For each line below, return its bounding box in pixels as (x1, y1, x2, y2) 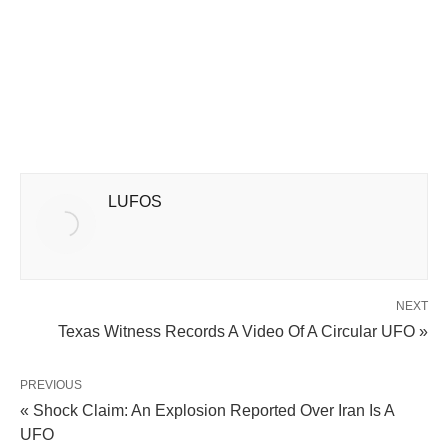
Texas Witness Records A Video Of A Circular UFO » (58, 322, 428, 340)
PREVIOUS (20, 377, 82, 392)
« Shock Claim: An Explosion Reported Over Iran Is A (20, 401, 394, 419)
